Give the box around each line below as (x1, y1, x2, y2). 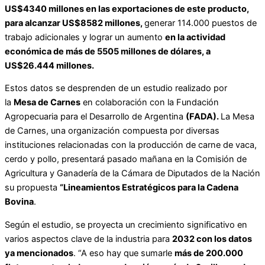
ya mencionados (5, 247, 73, 258)
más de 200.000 (174, 247, 243, 258)
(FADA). (186, 111, 221, 122)
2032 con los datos (172, 233, 252, 244)
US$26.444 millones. (5, 60, 94, 71)
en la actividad (165, 31, 225, 43)
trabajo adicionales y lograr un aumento (5, 31, 165, 43)
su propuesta (5, 182, 60, 193)
